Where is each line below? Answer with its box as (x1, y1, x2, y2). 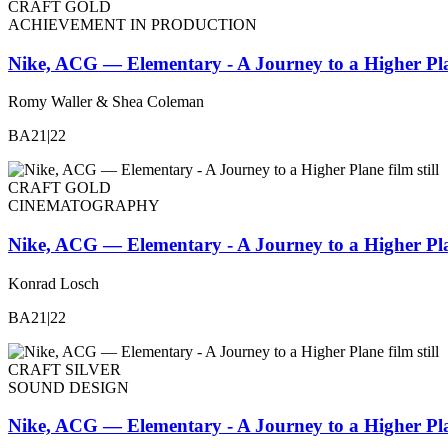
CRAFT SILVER (8, 360, 121, 378)
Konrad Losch (8, 274, 99, 292)
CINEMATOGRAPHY (8, 197, 160, 215)
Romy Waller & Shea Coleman (8, 93, 204, 111)
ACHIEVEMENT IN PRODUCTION (8, 15, 257, 33)
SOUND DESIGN (8, 378, 129, 396)
